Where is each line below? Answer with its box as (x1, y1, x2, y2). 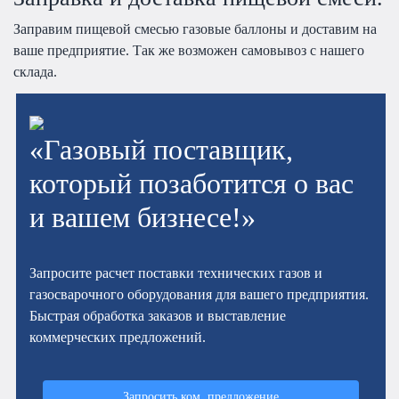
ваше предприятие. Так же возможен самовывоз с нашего (13, 42, 364, 58)
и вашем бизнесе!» (29, 200, 256, 233)
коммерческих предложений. (29, 329, 207, 345)
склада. (13, 63, 57, 79)
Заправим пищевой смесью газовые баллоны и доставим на (13, 20, 377, 37)
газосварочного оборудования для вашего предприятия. (29, 286, 370, 302)
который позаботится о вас (29, 167, 354, 199)
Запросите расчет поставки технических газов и (29, 265, 323, 281)
